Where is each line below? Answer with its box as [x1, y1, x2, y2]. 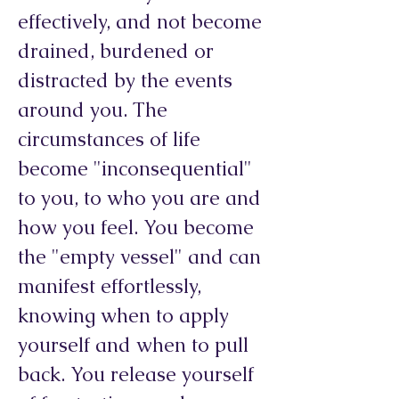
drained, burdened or [18, 38, 214, 64]
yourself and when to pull [18, 332, 248, 358]
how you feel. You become [18, 215, 254, 240]
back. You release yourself [18, 362, 254, 387]
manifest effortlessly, [18, 273, 201, 299]
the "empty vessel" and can [18, 244, 261, 270]
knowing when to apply [18, 303, 229, 329]
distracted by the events [18, 68, 232, 94]
